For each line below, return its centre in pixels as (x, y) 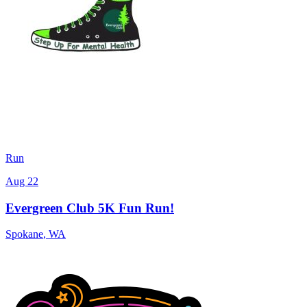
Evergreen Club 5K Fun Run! (90, 208)
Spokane (24, 234)
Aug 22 (22, 181)
